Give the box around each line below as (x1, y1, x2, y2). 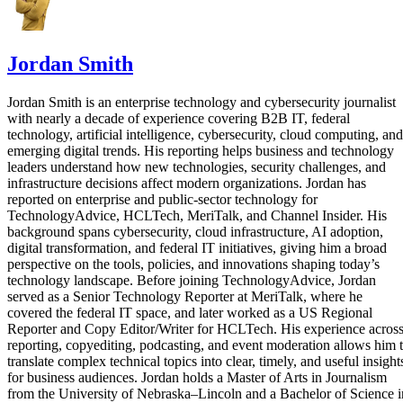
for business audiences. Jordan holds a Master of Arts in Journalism (7, 369, 387, 385)
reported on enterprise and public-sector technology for (7, 191, 318, 207)
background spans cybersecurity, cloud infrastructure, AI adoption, (7, 223, 383, 239)
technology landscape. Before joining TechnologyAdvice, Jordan (7, 272, 376, 288)
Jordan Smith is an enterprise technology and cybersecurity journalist (7, 94, 396, 110)
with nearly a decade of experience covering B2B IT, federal (7, 110, 350, 126)
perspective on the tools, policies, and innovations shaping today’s (7, 255, 380, 272)
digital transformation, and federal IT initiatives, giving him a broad (7, 239, 387, 255)
